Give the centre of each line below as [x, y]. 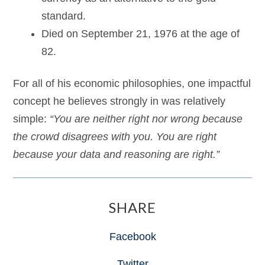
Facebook [132, 237]
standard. [64, 16]
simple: [32, 119]
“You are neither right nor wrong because [146, 119]
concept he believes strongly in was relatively [119, 101]
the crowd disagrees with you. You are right [115, 137]
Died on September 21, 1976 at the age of [141, 34]
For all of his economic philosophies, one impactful [132, 83]
